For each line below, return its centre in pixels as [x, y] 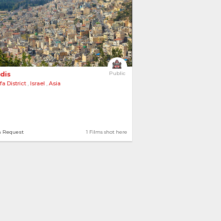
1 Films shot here [106, 132]
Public [117, 73]
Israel [38, 83]
